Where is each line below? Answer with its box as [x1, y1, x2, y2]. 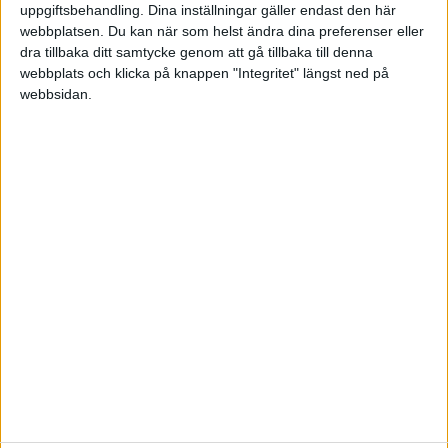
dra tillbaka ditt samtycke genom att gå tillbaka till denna [20, 44, 373, 61]
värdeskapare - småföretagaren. [15, 366, 269, 387]
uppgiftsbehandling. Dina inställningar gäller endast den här [20, 2, 396, 19]
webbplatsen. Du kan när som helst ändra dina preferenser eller [20, 23, 424, 40]
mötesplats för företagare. [57, 287, 391, 320]
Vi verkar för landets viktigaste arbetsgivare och [15, 341, 392, 362]
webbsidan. [20, 86, 92, 103]
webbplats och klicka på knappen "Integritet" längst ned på [20, 65, 389, 82]
